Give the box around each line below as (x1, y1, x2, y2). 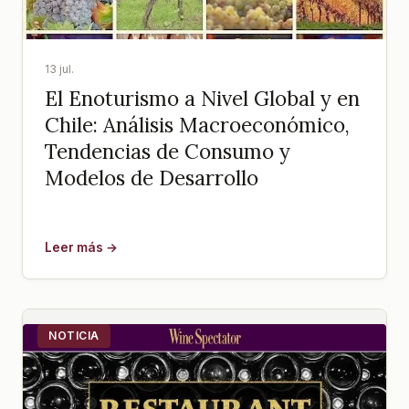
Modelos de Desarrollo (45, 164, 258, 192)
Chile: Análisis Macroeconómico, (45, 111, 350, 139)
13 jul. (45, 62, 74, 77)
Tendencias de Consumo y (45, 138, 290, 165)
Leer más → (45, 240, 118, 256)
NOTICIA (48, 329, 100, 343)
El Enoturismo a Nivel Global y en (45, 85, 360, 112)
